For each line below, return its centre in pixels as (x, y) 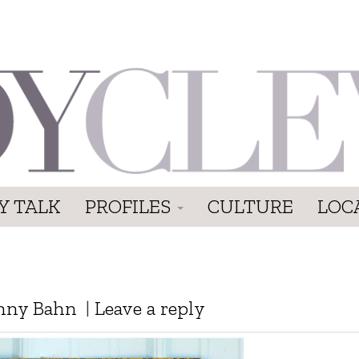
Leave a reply (150, 308)
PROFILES (130, 206)
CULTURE (250, 206)
